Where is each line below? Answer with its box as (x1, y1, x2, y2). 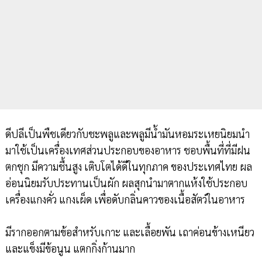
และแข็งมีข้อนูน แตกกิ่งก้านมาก (5, 242, 135, 256)
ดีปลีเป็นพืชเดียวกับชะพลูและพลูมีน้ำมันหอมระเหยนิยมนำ (5, 127, 250, 141)
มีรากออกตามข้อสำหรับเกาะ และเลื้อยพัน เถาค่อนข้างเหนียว (5, 225, 254, 239)
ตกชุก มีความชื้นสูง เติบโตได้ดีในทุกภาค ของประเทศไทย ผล (5, 160, 252, 174)
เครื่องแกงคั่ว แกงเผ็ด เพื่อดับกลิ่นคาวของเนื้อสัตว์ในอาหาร (5, 192, 245, 206)
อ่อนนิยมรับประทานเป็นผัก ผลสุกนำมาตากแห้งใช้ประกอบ (5, 176, 247, 190)
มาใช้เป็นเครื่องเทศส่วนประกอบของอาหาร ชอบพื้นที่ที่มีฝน (5, 143, 250, 157)
